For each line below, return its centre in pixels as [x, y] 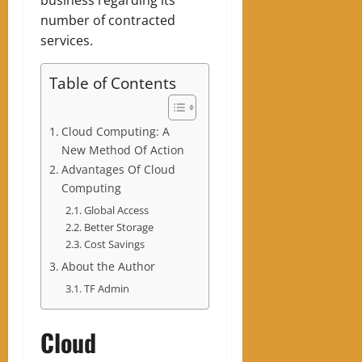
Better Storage [118, 227]
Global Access [116, 210]
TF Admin [106, 288]
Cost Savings [114, 244]
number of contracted [108, 20]
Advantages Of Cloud [118, 169]
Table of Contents [113, 82]
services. [67, 40]
